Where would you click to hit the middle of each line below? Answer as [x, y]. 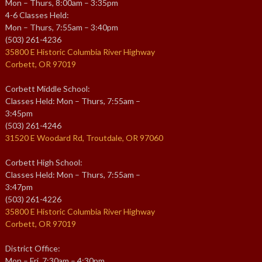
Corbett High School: [44, 162]
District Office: [33, 248]
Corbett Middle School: [48, 88]
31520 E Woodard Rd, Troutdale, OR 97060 [84, 137]
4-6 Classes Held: [37, 15]
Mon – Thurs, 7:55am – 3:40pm [62, 27]
